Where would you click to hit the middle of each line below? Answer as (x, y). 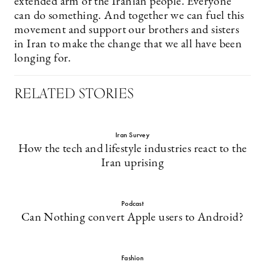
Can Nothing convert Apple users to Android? (132, 218)
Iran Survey (132, 135)
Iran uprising (132, 163)
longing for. (43, 59)
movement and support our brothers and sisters (127, 30)
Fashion (132, 258)
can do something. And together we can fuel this (129, 16)
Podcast (132, 203)
